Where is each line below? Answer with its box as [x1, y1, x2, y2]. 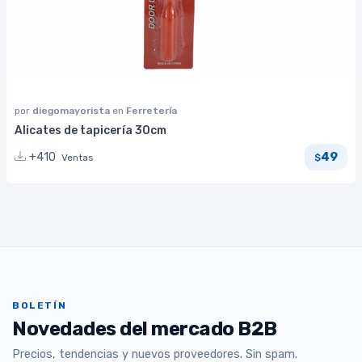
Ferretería [126, 104, 177, 116]
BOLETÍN [12, 300, 67, 312]
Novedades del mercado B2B [12, 318, 277, 341]
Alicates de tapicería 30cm [15, 123, 166, 137]
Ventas [61, 151, 94, 163]
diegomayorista [32, 104, 112, 116]
